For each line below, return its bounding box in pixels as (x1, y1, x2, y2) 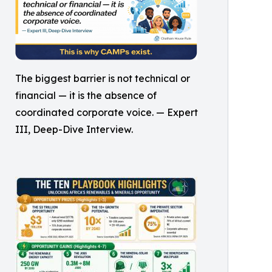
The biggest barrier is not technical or (15, 72, 190, 84)
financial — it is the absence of (15, 89, 157, 101)
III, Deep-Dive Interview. (15, 123, 133, 135)
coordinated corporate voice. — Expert (15, 106, 198, 118)
